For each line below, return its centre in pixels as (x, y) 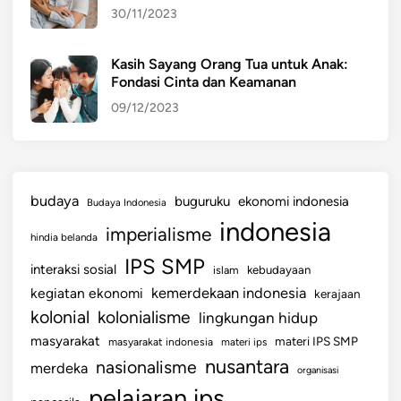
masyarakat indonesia (161, 341)
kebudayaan (279, 269)
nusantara (247, 366)
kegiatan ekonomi (87, 293)
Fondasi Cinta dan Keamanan (204, 81)
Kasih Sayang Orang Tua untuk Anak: (230, 64)
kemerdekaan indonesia (229, 292)
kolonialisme (144, 317)
